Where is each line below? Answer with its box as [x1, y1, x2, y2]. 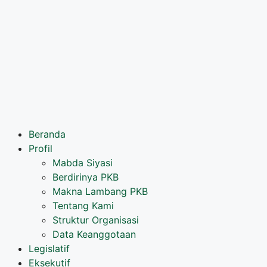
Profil [29, 142, 52, 155]
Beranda [29, 128, 66, 141]
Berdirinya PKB [52, 171, 119, 184]
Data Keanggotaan [52, 228, 136, 241]
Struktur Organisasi [52, 214, 139, 226]
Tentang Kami [52, 200, 114, 212]
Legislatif [29, 243, 70, 255]
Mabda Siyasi [52, 157, 113, 169]
